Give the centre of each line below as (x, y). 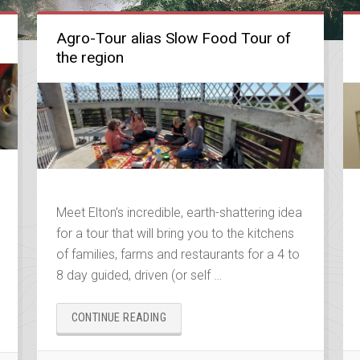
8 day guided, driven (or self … (139, 276)
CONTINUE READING (119, 318)
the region (90, 57)
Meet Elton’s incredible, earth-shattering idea (179, 213)
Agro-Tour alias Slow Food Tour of (173, 38)
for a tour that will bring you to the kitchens (175, 234)
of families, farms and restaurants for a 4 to (178, 255)
